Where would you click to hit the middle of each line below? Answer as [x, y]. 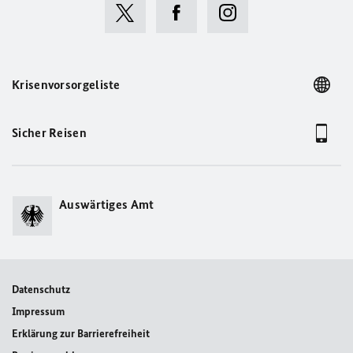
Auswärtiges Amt [107, 204]
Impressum [38, 312]
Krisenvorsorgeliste [66, 85]
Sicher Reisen [49, 133]
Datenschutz [41, 290]
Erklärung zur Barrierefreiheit [81, 334]
